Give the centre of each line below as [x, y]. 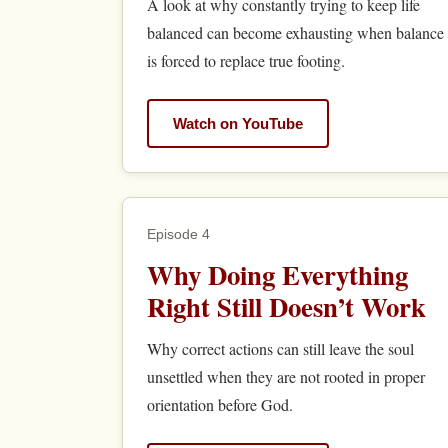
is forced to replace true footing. [246, 61]
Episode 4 [178, 234]
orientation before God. [220, 405]
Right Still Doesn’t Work [286, 307]
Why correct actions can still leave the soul [280, 349]
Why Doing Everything [277, 275]
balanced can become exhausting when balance [295, 33]
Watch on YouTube [238, 123]
